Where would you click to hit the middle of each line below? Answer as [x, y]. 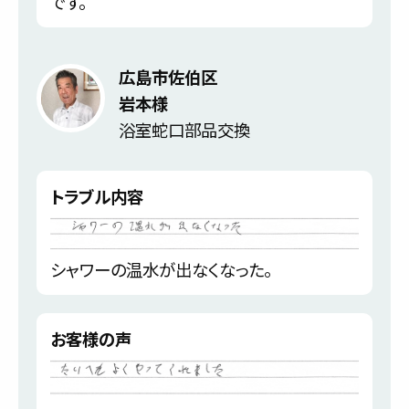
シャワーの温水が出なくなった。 [161, 269]
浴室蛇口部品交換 [184, 130]
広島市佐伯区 [168, 77]
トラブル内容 [97, 197]
